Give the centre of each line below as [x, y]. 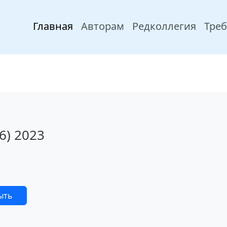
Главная [53, 26]
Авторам [103, 26]
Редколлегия [164, 26]
